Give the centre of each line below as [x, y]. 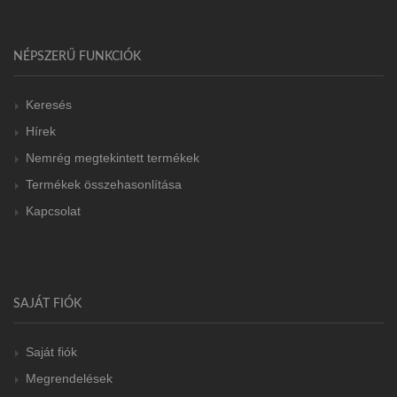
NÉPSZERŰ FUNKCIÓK [77, 56]
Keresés [49, 104]
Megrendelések [69, 378]
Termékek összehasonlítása [104, 184]
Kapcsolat [53, 210]
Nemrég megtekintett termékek [113, 157]
